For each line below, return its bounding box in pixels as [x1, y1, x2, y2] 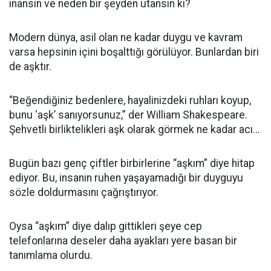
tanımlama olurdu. [9, 249, 93, 261]
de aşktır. [9, 60, 51, 73]
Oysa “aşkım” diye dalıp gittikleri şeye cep [9, 220, 202, 232]
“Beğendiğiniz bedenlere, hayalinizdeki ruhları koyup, [9, 94, 251, 106]
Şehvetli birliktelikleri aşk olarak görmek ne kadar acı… [9, 123, 260, 135]
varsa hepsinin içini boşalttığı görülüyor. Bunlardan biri [9, 46, 259, 58]
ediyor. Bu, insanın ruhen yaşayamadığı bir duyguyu [9, 172, 243, 184]
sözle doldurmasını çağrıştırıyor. [9, 186, 158, 198]
